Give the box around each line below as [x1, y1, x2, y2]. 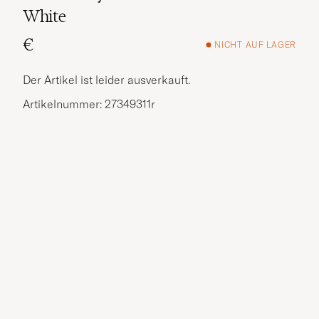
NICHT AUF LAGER [214, 39, 296, 51]
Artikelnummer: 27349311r [23, 96, 155, 111]
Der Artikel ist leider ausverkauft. [23, 72, 190, 87]
